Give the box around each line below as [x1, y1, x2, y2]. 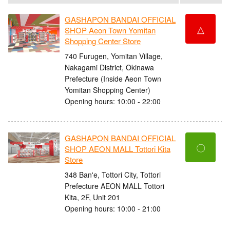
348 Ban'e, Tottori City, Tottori [65, 169, 161, 180]
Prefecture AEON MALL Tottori [65, 180, 164, 191]
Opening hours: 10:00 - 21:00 [65, 203, 161, 214]
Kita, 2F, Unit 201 [65, 191, 120, 202]
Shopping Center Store [65, 35, 141, 47]
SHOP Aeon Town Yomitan [65, 25, 156, 36]
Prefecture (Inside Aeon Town [65, 73, 161, 84]
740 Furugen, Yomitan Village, [65, 50, 163, 61]
